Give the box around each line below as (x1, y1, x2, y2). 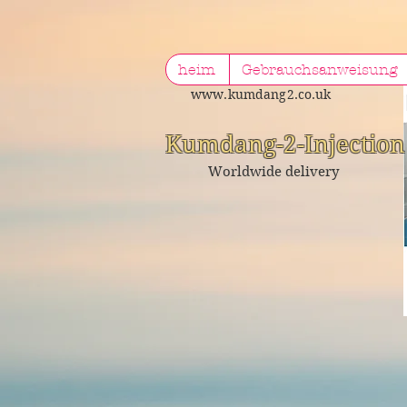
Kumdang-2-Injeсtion (165, 131, 405, 158)
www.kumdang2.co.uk (191, 86, 332, 103)
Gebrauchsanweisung (242, 61, 398, 78)
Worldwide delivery (208, 164, 339, 180)
